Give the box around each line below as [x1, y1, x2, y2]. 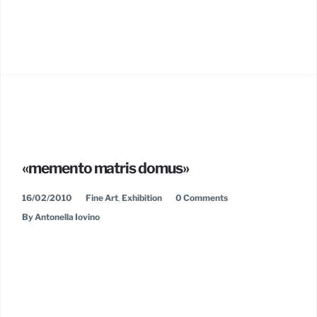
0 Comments [175, 192, 228, 203]
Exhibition [122, 192, 162, 203]
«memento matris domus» [22, 159, 189, 177]
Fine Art [86, 192, 118, 203]
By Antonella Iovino [22, 212, 100, 222]
